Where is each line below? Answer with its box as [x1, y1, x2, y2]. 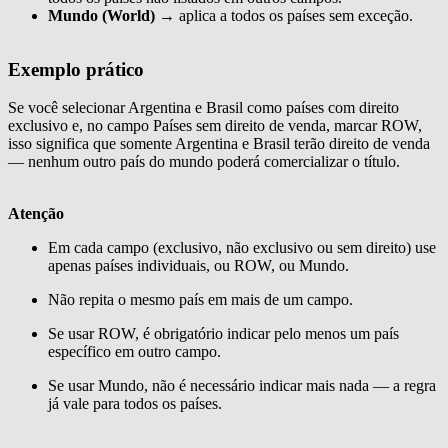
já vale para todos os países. [48, 395, 222, 413]
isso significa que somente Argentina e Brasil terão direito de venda [8, 135, 430, 153]
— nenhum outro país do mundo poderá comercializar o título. [8, 153, 400, 171]
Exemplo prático [8, 58, 144, 80]
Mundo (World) [48, 6, 155, 24]
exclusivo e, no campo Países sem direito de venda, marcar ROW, [8, 117, 422, 135]
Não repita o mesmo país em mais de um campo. [48, 291, 353, 309]
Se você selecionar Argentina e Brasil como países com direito [8, 99, 399, 117]
